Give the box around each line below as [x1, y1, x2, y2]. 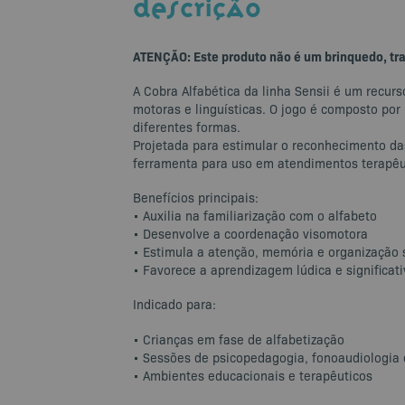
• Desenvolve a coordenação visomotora [133, 225, 368, 242]
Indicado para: [133, 296, 216, 313]
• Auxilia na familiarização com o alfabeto [133, 207, 377, 224]
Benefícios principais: [133, 189, 259, 206]
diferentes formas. [133, 118, 240, 136]
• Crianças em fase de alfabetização [133, 330, 344, 347]
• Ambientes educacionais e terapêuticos [133, 366, 372, 383]
